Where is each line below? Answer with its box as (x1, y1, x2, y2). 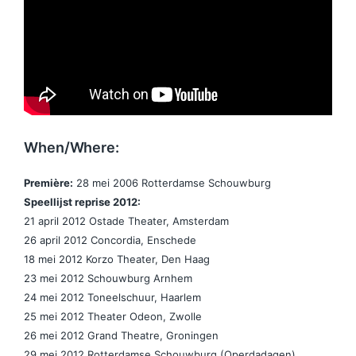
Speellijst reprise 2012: (24, 195, 141, 209)
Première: (24, 176, 73, 190)
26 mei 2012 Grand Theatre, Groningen (24, 329, 219, 342)
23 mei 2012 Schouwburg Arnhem (24, 272, 192, 285)
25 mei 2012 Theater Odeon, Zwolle (24, 310, 202, 323)
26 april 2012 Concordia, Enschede (24, 234, 196, 247)
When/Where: (24, 139, 120, 157)
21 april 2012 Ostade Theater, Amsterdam (24, 215, 229, 228)
